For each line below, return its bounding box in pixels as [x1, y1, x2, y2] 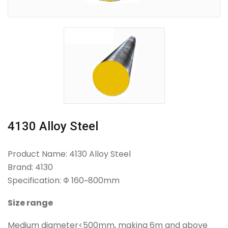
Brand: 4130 [8, 161, 53, 173]
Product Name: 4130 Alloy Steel [8, 148, 131, 160]
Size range [8, 196, 53, 209]
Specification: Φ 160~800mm [8, 174, 120, 186]
